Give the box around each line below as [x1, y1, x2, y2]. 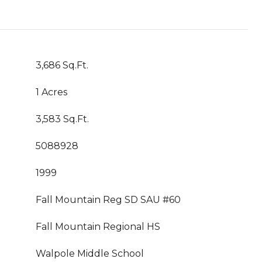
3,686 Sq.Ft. [36, 60, 88, 71]
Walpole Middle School [36, 248, 144, 259]
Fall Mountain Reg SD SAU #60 [36, 194, 181, 205]
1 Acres [36, 87, 67, 98]
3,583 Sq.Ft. [36, 113, 89, 125]
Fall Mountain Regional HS [36, 221, 160, 232]
